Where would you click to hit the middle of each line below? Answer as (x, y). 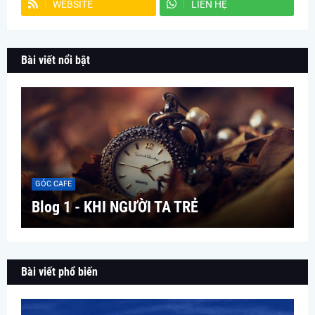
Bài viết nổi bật (56, 60)
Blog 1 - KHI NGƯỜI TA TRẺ (115, 207)
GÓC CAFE (53, 184)
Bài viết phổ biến (59, 271)
